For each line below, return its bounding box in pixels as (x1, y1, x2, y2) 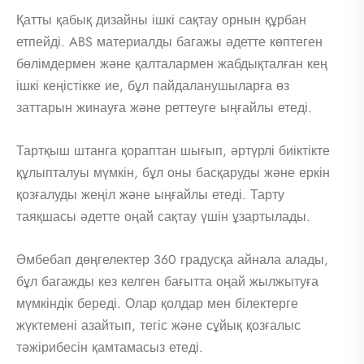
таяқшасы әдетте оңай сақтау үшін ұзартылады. (16, 207, 310, 227)
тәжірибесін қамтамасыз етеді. (16, 338, 203, 357)
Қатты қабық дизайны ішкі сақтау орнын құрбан (16, 11, 306, 30)
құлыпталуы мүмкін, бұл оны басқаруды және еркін (16, 163, 330, 183)
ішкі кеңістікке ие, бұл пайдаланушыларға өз (16, 76, 289, 96)
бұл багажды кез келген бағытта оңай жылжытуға (16, 272, 318, 292)
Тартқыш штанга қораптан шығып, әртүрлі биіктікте (16, 141, 330, 161)
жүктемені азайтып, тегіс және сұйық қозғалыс (16, 316, 301, 336)
